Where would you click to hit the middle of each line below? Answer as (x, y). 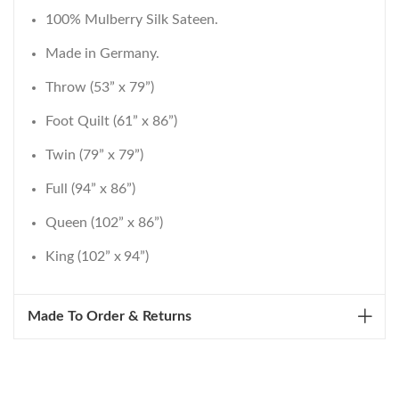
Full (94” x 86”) (90, 189)
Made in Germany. (102, 53)
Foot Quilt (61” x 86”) (111, 121)
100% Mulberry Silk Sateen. (132, 20)
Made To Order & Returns (110, 316)
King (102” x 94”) (97, 256)
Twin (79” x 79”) (94, 155)
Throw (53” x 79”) (100, 87)
